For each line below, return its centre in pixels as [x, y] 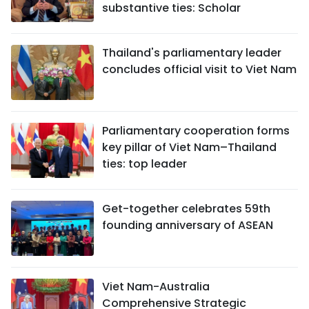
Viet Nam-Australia [156, 287]
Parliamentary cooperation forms [196, 131]
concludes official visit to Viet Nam [199, 70]
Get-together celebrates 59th [186, 209]
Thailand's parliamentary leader [192, 53]
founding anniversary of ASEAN [188, 226]
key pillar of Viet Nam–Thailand [189, 148]
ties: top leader [144, 164]
